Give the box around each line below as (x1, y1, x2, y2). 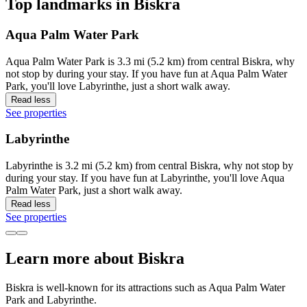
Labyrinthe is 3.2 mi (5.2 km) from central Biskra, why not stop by (5, 160, 293, 172)
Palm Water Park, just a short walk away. (5, 184, 182, 197)
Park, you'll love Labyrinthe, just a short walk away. (5, 79, 230, 92)
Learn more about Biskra (5, 249, 184, 267)
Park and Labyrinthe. (5, 293, 97, 306)
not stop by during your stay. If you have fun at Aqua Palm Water (5, 67, 287, 79)
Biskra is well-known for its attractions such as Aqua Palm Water (5, 281, 285, 293)
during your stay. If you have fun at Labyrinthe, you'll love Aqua (5, 172, 284, 184)
